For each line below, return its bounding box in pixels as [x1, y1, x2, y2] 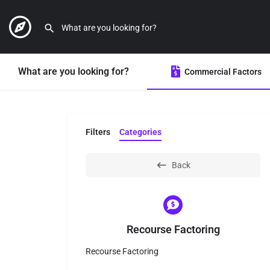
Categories [119, 127, 162, 137]
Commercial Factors [184, 66, 262, 77]
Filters [86, 127, 110, 137]
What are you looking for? [18, 66, 129, 77]
